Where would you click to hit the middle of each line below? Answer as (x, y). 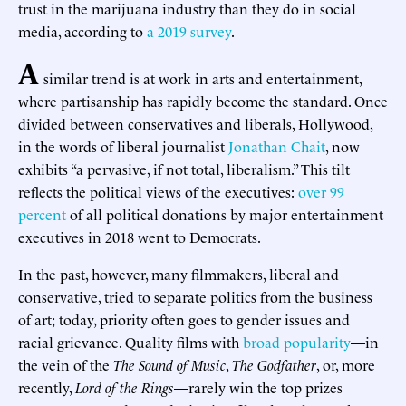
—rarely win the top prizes (258, 387)
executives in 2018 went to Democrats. (140, 236)
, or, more (346, 364)
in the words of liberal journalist (123, 145)
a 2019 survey (189, 30)
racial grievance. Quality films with (130, 341)
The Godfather (274, 364)
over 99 (321, 191)
